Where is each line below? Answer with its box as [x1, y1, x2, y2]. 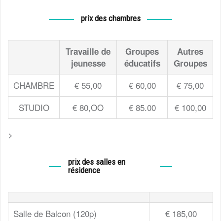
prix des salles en [68, 156, 125, 167]
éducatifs [124, 57, 160, 69]
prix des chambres [80, 13, 141, 23]
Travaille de [66, 45, 110, 57]
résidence [68, 165, 100, 175]
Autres [177, 45, 203, 57]
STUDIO [18, 101, 49, 113]
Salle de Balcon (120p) [13, 207, 97, 220]
